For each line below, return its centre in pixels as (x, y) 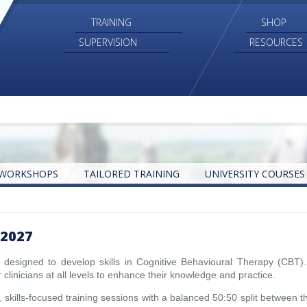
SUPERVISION (108, 42)
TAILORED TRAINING (131, 174)
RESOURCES (276, 42)
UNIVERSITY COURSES (255, 174)
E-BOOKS (35, 199)
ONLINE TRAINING (124, 199)
